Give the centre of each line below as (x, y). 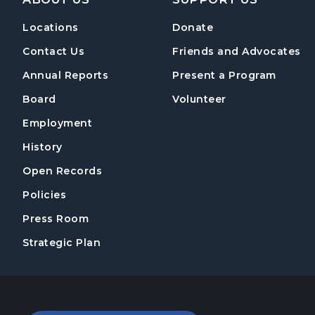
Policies (44, 195)
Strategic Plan (62, 243)
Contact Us (53, 52)
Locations (51, 28)
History (43, 147)
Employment (57, 123)
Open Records (62, 171)
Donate (193, 28)
